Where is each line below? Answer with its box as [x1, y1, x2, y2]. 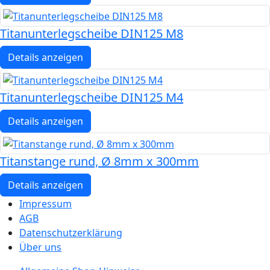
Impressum [19, 196, 72, 210]
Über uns [19, 240, 61, 254]
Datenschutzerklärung [19, 225, 122, 239]
